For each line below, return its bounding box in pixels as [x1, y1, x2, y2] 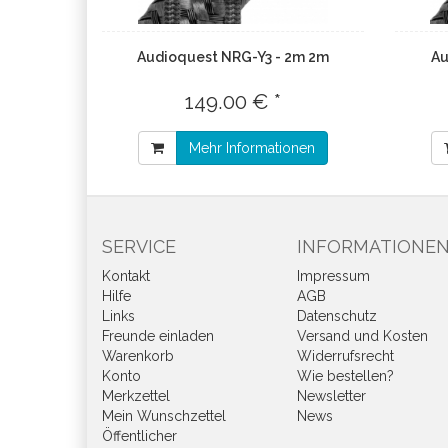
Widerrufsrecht [297, 348, 394, 364]
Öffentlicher [102, 428, 177, 444]
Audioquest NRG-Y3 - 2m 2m [137, 49, 330, 65]
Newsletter [297, 388, 366, 404]
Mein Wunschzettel [102, 408, 226, 424]
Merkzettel [102, 388, 170, 404]
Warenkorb [102, 348, 174, 364]
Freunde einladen [102, 328, 214, 344]
